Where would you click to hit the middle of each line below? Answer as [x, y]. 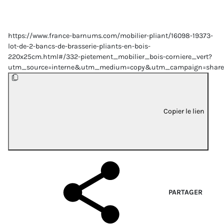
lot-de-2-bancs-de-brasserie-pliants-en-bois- [79, 46]
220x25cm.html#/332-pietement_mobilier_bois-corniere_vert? [110, 57]
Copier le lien [184, 111]
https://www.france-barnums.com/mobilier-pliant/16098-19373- [110, 36]
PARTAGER [185, 192]
